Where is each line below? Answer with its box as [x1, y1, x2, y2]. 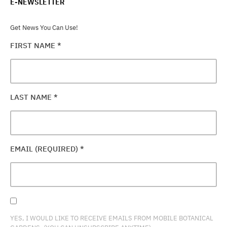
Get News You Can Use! [10, 23, 78, 32]
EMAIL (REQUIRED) [10, 143, 80, 154]
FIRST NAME [10, 40, 57, 50]
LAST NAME [10, 92, 54, 102]
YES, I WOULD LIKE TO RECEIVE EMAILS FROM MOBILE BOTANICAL [10, 214, 213, 223]
